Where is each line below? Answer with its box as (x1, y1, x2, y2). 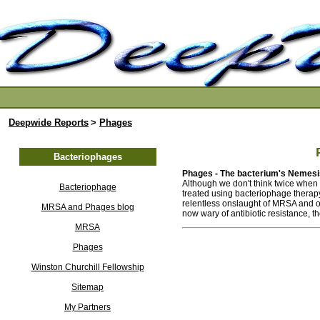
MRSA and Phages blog (41, 202, 134, 212)
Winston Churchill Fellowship (31, 262, 144, 272)
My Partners (64, 302, 111, 312)
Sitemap (71, 282, 104, 292)
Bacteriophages (53, 151, 122, 162)
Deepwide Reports (9, 117, 89, 128)
